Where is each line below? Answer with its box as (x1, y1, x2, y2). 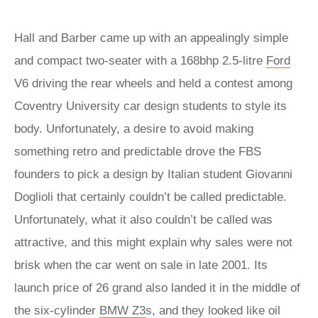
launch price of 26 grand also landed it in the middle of (14, 281, 300, 295)
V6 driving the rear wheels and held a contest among (14, 77, 292, 90)
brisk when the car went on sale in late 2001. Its (14, 258, 268, 272)
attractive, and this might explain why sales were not (14, 236, 292, 249)
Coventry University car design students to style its (14, 99, 287, 113)
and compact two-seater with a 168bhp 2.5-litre (14, 54, 266, 67)
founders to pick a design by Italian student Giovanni (14, 168, 292, 181)
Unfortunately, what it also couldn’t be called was (14, 213, 273, 226)
